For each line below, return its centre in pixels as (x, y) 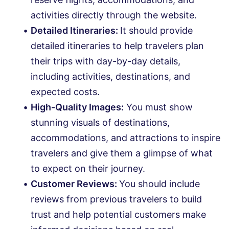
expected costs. (65, 92)
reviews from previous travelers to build (116, 199)
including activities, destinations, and (110, 77)
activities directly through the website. (114, 15)
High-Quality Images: (77, 107)
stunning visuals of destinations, (100, 123)
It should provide (156, 31)
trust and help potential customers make (118, 215)
